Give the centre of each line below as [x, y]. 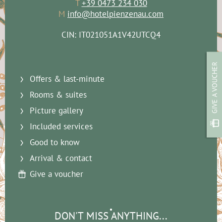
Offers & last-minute [67, 79]
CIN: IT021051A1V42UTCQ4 [111, 35]
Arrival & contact [61, 158]
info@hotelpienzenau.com [115, 14]
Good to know [55, 142]
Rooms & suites [58, 95]
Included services [61, 127]
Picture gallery [56, 111]
